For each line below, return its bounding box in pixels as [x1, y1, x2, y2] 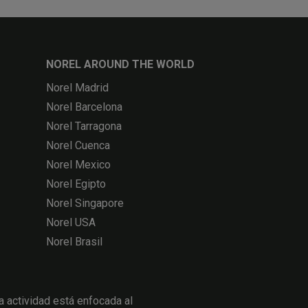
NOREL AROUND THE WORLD [46, 58, 195, 71]
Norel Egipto [46, 177, 107, 191]
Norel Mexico [46, 158, 111, 172]
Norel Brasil [46, 235, 103, 249]
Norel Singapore [46, 197, 124, 210]
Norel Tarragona [46, 120, 122, 133]
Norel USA [46, 216, 96, 230]
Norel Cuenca [46, 139, 111, 153]
